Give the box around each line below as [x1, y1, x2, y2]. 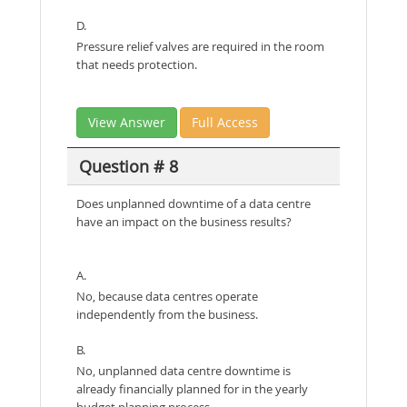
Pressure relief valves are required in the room [76, 38, 324, 55]
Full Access [192, 114, 258, 131]
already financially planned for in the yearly [76, 381, 308, 397]
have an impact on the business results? [76, 213, 292, 230]
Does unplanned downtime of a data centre [76, 195, 311, 212]
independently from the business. [76, 306, 258, 323]
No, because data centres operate [76, 288, 258, 304]
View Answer [88, 114, 165, 131]
